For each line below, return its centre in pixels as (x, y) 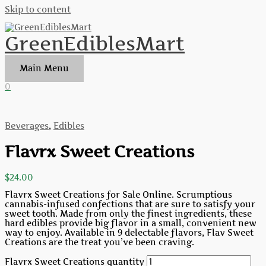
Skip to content (38, 9)
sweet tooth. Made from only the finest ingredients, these (128, 214)
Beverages (27, 126)
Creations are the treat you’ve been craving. (99, 243)
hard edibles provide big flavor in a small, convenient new (131, 224)
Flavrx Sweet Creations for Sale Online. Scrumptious (118, 195)
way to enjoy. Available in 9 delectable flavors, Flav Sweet (129, 233)
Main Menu (44, 68)
